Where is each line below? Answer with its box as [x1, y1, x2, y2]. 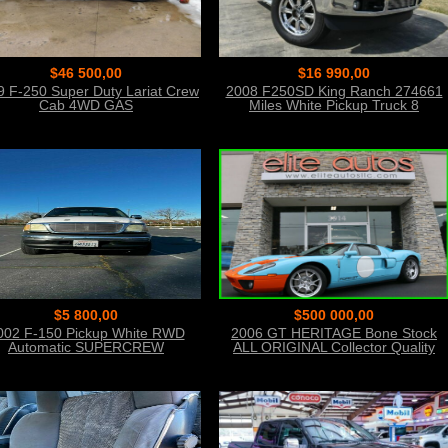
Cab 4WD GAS [39, 97, 133, 113]
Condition [304, 353, 364, 369]
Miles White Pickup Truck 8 [249, 97, 419, 113]
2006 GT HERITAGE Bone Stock [231, 325, 437, 341]
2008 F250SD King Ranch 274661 [225, 83, 443, 99]
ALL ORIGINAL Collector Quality [233, 339, 435, 355]
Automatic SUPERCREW [8, 339, 164, 355]
